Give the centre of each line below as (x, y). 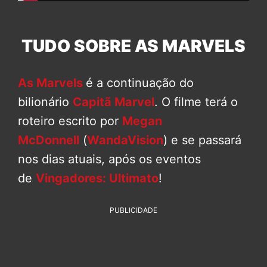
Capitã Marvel (114, 102)
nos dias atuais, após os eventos (109, 159)
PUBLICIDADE (133, 210)
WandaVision (125, 140)
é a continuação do (140, 83)
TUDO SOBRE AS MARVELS (133, 46)
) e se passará (202, 140)
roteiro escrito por (70, 121)
